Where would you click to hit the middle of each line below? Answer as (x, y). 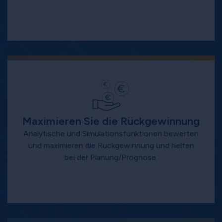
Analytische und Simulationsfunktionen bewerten (111, 134)
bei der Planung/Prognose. (111, 158)
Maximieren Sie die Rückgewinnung (111, 121)
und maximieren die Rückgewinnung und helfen (111, 146)
